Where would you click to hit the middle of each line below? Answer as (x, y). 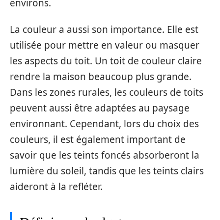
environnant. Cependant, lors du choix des (104, 124)
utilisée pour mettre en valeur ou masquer (105, 45)
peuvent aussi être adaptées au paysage (100, 108)
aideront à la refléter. (56, 187)
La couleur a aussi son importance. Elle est (104, 29)
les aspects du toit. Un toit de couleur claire (106, 61)
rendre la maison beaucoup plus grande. (101, 77)
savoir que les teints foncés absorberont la (105, 155)
